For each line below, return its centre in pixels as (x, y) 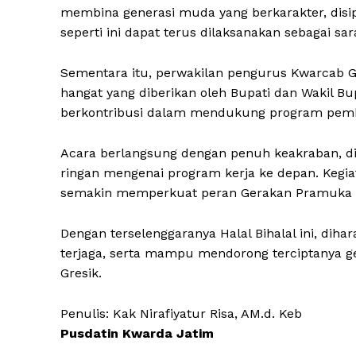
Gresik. (81, 273)
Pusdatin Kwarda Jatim (137, 334)
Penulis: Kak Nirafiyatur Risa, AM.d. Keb (181, 314)
